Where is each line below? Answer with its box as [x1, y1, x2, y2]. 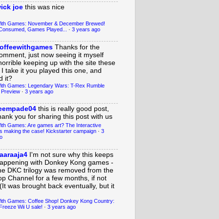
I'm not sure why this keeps [29, 151, 113, 159]
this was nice [25, 3, 65, 11]
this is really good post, [38, 105, 109, 113]
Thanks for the [55, 43, 100, 51]
